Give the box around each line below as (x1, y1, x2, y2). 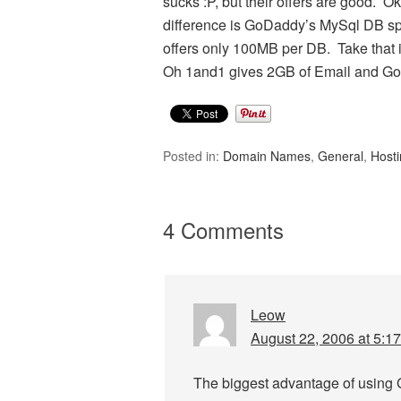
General (318, 147, 363, 165)
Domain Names (223, 147, 311, 165)
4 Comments (163, 214, 284, 245)
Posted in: (163, 147, 223, 165)
